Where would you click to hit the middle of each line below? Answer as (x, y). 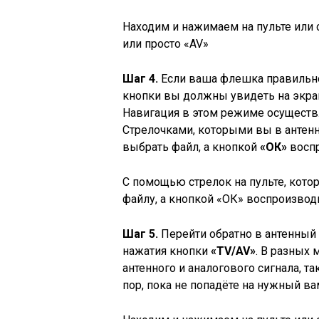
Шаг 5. (140, 234)
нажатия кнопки (167, 251)
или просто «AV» (166, 44)
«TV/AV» (233, 251)
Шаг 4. (140, 79)
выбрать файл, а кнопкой (191, 147)
